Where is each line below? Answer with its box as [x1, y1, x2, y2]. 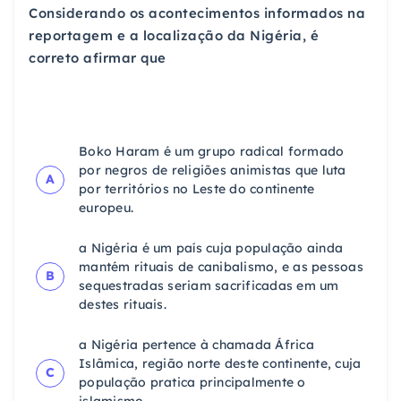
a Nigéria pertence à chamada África [79, 336, 314, 353]
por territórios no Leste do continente [79, 180, 315, 197]
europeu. [79, 199, 133, 216]
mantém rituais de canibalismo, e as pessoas [79, 258, 363, 275]
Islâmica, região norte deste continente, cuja [79, 354, 362, 371]
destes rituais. [79, 295, 166, 312]
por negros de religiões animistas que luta [79, 161, 346, 178]
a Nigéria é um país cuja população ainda [79, 239, 343, 256]
